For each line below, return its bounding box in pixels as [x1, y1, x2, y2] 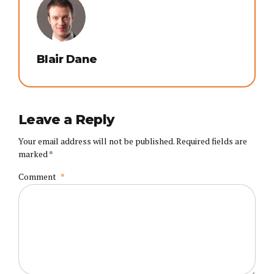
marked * [18, 148, 53, 160]
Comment [18, 171, 56, 183]
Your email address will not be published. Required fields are [18, 135, 247, 147]
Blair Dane [37, 52, 97, 67]
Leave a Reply [18, 111, 115, 128]
